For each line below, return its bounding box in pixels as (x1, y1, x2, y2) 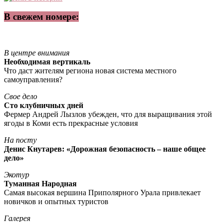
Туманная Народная (4, 179, 77, 188)
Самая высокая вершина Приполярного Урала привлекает (4, 188, 201, 197)
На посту (4, 135, 37, 144)
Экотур (4, 170, 29, 179)
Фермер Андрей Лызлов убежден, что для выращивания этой (4, 110, 212, 118)
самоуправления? (4, 75, 62, 84)
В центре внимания (4, 48, 69, 57)
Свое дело (4, 92, 37, 101)
